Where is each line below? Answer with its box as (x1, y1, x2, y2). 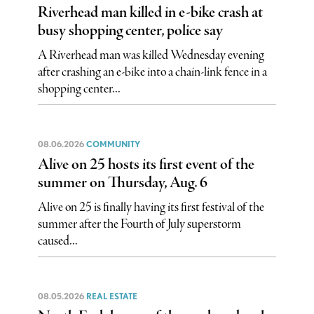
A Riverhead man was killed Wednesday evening (37, 46, 264, 64)
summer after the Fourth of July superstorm (37, 215, 241, 233)
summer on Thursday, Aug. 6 (37, 172, 207, 193)
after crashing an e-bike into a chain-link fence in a (37, 63, 267, 81)
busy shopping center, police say (37, 20, 223, 41)
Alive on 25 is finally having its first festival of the (37, 198, 264, 216)
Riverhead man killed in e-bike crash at (37, 1, 263, 23)
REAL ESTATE (86, 290, 137, 301)
